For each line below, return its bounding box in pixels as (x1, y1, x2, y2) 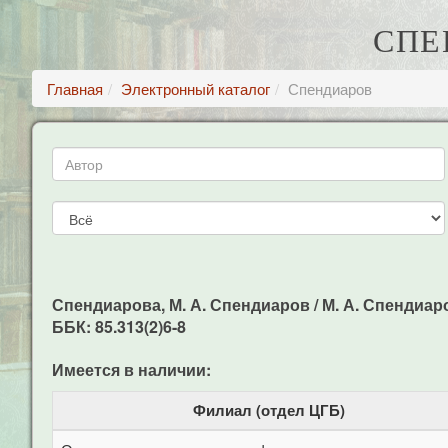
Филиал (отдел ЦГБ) (193, 399, 345, 421)
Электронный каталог (121, 78, 270, 99)
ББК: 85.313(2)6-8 (52, 315, 186, 338)
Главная (47, 78, 103, 99)
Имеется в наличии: (52, 358, 211, 381)
